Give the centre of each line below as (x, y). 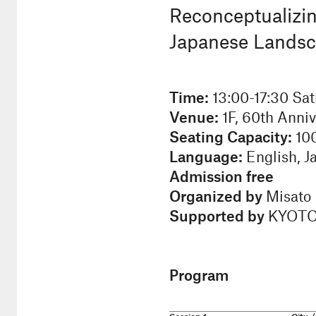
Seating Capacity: (231, 138)
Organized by (216, 197)
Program (199, 276)
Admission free (221, 177)
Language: (206, 158)
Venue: (194, 118)
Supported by (217, 217)
